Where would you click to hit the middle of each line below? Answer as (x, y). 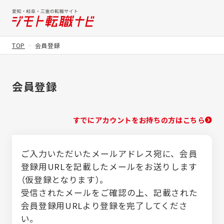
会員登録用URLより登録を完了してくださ (104, 205)
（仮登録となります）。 (65, 179)
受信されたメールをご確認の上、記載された (109, 192)
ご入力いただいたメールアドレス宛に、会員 (109, 153)
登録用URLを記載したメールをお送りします (109, 166)
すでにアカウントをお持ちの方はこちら (139, 120)
